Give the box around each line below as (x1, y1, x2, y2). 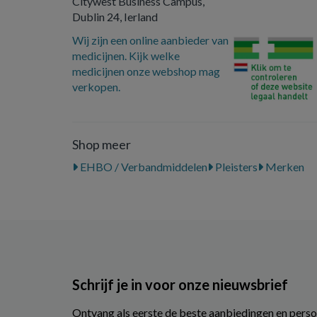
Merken (263, 160, 304, 174)
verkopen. (72, 80, 120, 93)
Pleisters (213, 160, 258, 174)
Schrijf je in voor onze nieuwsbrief (72, 275, 288, 293)
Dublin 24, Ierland (72, 10, 158, 23)
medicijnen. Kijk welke (72, 49, 180, 62)
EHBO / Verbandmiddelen (78, 160, 207, 174)
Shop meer (72, 137, 131, 153)
